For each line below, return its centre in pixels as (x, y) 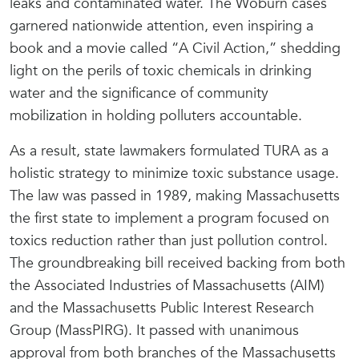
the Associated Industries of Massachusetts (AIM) (167, 286)
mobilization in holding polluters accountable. (156, 116)
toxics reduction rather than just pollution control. (169, 241)
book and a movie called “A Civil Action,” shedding (175, 48)
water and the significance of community (139, 93)
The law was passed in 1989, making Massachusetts (175, 196)
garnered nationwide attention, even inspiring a (161, 26)
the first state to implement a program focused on (169, 218)
